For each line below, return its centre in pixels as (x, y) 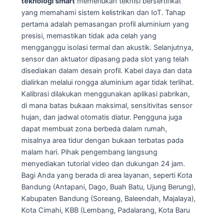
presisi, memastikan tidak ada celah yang (89, 36)
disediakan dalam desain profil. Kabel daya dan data (107, 71)
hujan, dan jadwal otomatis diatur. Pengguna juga (102, 117)
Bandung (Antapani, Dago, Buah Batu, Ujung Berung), (108, 187)
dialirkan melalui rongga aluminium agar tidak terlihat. (108, 83)
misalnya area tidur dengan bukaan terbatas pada (102, 141)
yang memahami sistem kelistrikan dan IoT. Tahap (103, 13)
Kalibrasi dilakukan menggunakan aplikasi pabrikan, (106, 94)
